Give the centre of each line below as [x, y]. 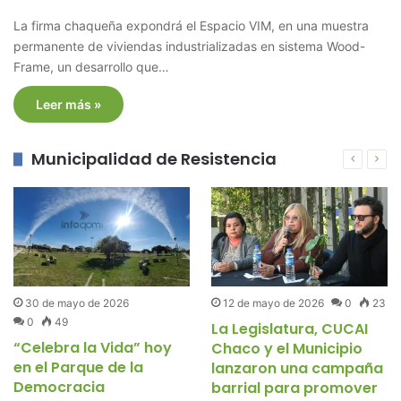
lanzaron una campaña [297, 368]
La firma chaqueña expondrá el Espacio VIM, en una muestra [191, 25]
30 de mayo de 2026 [77, 303]
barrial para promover [294, 388]
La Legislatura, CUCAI [290, 328]
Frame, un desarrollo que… [91, 66]
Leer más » [68, 104]
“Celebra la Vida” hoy [93, 347]
